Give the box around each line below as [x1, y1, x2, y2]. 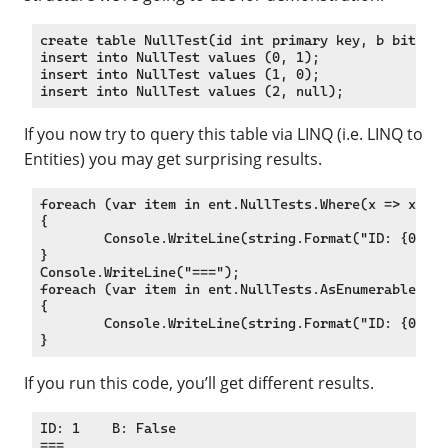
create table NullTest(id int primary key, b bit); [40, 31, 432, 48]
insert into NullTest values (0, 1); [40, 48, 320, 65]
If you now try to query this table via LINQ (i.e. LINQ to [24, 122, 423, 145]
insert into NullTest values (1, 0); [40, 65, 320, 82]
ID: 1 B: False [40, 420, 176, 437]
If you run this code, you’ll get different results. [24, 372, 374, 395]
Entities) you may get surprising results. [24, 147, 322, 170]
